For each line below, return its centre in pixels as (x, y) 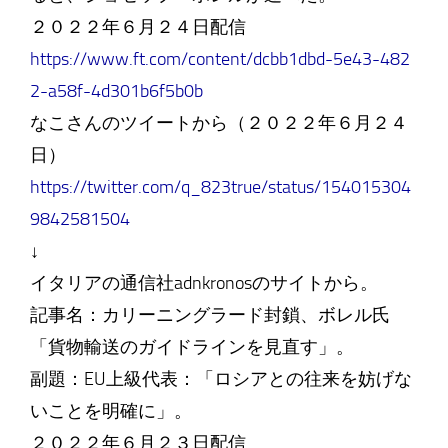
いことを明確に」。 (110, 411)
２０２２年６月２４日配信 (137, 27)
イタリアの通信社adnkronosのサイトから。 (203, 283)
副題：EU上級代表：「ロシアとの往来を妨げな (220, 379)
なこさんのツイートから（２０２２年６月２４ (218, 123)
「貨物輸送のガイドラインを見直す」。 (191, 347)
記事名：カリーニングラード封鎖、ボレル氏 (209, 315)
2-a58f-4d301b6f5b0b (116, 91)
